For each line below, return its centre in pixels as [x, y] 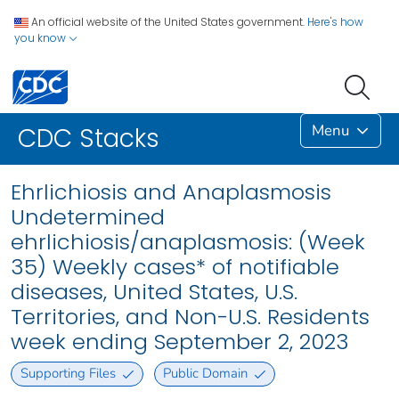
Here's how [335, 22]
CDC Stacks [89, 139]
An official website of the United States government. [168, 22]
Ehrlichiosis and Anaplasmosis [171, 192]
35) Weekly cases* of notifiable [175, 267]
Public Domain [206, 374]
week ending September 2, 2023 [180, 342]
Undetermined [88, 217]
